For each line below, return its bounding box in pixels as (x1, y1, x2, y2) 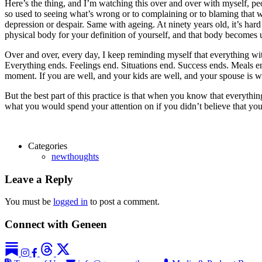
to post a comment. (88, 196, 160, 207)
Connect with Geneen (5, 218, 107, 230)
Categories (28, 140, 67, 151)
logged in (53, 196, 88, 207)
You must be (5, 196, 53, 207)
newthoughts (51, 151, 99, 161)
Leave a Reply (5, 173, 73, 185)
